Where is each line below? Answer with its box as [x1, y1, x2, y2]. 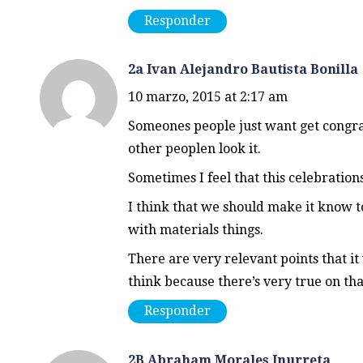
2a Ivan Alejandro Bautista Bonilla [127, 62, 358, 78]
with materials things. [127, 222, 263, 238]
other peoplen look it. [127, 141, 261, 157]
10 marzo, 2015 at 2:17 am [127, 89, 288, 105]
